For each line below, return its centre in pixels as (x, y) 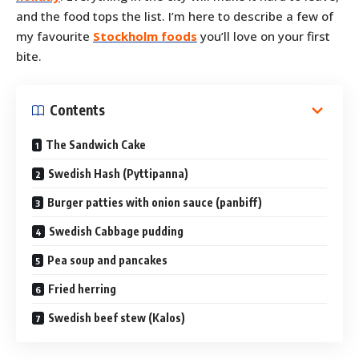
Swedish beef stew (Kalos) (117, 317)
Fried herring (82, 288)
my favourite (54, 36)
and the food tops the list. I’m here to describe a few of (175, 16)
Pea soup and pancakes (107, 260)
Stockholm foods (145, 36)
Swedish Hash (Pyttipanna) (118, 173)
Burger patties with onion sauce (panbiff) (155, 202)
